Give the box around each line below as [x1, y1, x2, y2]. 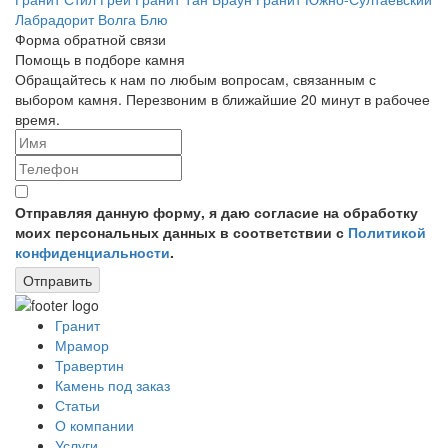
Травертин [55, 355, 124, 376]
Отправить [23, 270, 92, 290]
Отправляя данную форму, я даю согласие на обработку [15, 202, 418, 222]
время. [15, 109, 60, 129]
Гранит [55, 315, 100, 336]
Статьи [55, 395, 100, 416]
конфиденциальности [15, 242, 170, 262]
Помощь [15, 49, 70, 69]
